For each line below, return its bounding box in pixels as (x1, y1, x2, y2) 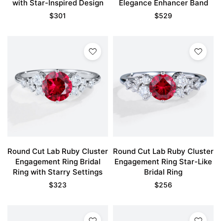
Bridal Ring (144, 167, 183, 177)
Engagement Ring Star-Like (114, 157, 212, 166)
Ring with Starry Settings (13, 167, 103, 177)
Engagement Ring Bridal (15, 157, 101, 166)
